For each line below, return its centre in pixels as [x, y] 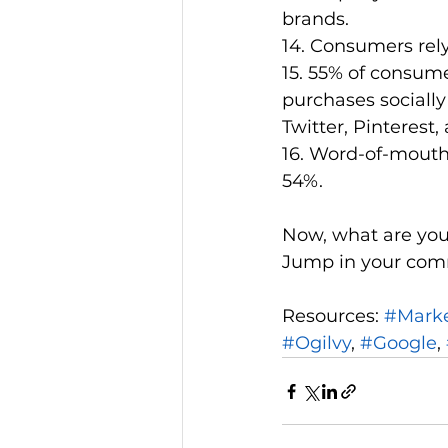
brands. [315, 19]
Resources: [333, 316]
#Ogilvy [316, 343]
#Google [398, 343]
